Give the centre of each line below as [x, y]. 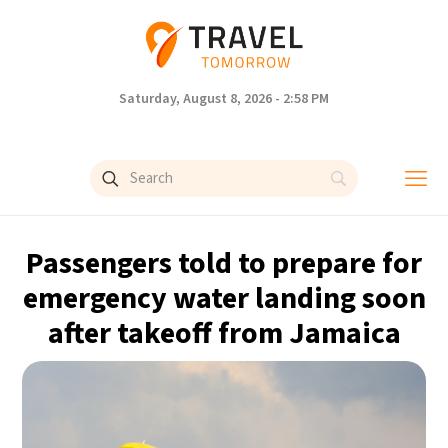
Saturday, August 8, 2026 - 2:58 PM [224, 99]
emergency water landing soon [224, 298]
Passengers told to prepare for [224, 263]
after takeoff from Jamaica [224, 333]
